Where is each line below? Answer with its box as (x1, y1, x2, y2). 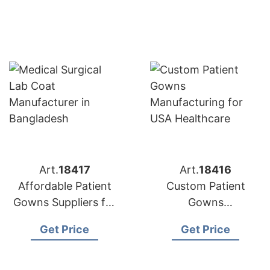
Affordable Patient (17, 180, 111, 192)
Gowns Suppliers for (13, 196, 116, 209)
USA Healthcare (165, 228, 246, 241)
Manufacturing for (159, 212, 252, 225)
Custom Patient (166, 180, 245, 192)
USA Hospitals (28, 212, 101, 225)
